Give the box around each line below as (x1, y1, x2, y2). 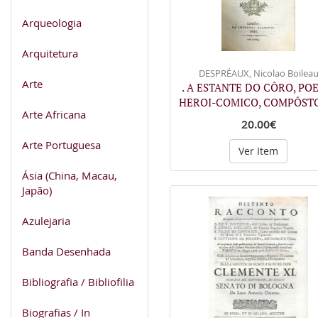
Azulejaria (22, 213, 70, 228)
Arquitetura (22, 45, 78, 60)
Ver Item (238, 144, 278, 158)
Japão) (22, 182, 52, 197)
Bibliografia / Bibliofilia (22, 274, 134, 289)
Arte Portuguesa (22, 137, 101, 152)
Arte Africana (22, 106, 86, 121)
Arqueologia (22, 15, 82, 30)
